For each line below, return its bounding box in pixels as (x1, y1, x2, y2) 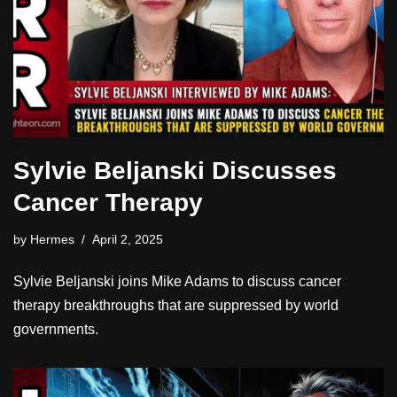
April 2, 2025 (92, 231, 163, 246)
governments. (13, 321, 98, 337)
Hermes (30, 231, 74, 246)
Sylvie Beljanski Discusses (13, 156, 337, 184)
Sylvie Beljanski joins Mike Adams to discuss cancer (13, 273, 341, 289)
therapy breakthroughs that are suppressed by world (13, 297, 339, 313)
